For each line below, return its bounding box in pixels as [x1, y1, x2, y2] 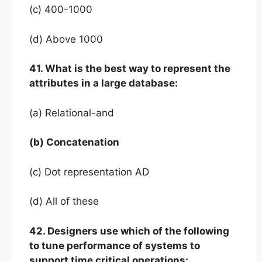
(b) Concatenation [29, 136, 119, 148]
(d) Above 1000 [29, 33, 103, 45]
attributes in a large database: [29, 77, 178, 89]
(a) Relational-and [29, 106, 114, 119]
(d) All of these [29, 195, 99, 207]
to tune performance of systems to [29, 239, 200, 251]
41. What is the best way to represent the [29, 63, 230, 74]
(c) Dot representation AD [29, 166, 149, 178]
